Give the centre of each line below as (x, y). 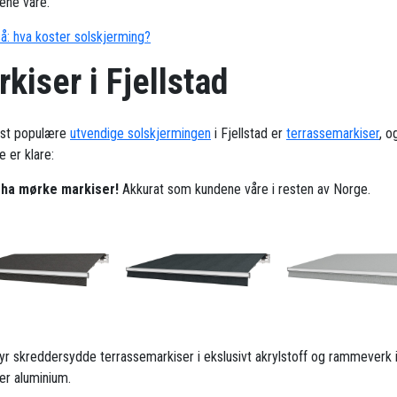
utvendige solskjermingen (140, 134)
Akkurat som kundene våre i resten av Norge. (245, 190)
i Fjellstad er (249, 134)
